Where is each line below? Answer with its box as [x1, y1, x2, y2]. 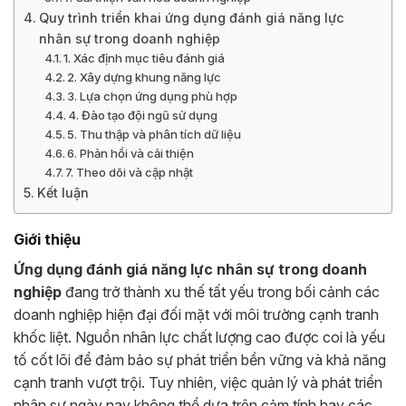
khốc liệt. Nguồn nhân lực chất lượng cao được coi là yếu [14, 327, 385, 346]
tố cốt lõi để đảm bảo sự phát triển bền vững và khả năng [14, 350, 386, 369]
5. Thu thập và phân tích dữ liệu [67, 126, 242, 141]
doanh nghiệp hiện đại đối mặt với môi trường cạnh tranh [14, 304, 379, 324]
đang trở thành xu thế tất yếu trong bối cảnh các [62, 282, 380, 301]
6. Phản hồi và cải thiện [67, 145, 195, 160]
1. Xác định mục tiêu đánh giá [63, 50, 226, 65]
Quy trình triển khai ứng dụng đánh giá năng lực [38, 9, 344, 25]
